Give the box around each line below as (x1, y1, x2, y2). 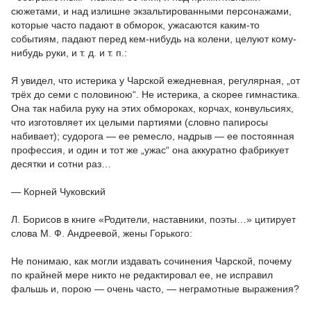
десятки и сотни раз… (11, 158, 111, 169)
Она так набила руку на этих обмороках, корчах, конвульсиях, (11, 103, 294, 114)
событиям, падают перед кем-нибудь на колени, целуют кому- (11, 33, 296, 44)
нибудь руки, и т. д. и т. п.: (11, 47, 127, 58)
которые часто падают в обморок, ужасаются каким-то (11, 19, 260, 31)
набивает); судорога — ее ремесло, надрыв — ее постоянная (11, 131, 294, 142)
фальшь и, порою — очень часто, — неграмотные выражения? (11, 283, 299, 294)
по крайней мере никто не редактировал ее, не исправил (11, 269, 273, 280)
